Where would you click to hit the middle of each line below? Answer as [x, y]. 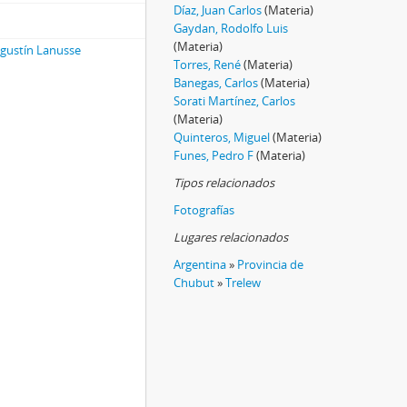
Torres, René [207, 64]
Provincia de [270, 264]
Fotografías [204, 209]
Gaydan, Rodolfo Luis [231, 28]
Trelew [243, 282]
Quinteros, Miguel [222, 137]
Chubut [194, 282]
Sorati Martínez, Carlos [234, 100]
